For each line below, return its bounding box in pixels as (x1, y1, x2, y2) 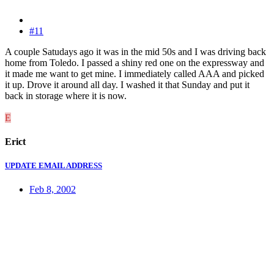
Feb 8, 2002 (29, 184, 76, 195)
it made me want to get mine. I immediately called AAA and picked (5, 68, 264, 79)
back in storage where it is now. (5, 90, 127, 101)
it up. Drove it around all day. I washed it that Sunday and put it (5, 79, 250, 90)
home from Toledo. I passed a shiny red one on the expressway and (5, 57, 264, 68)
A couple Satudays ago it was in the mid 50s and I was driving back (5, 46, 266, 57)
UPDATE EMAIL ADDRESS (5, 161, 102, 171)
